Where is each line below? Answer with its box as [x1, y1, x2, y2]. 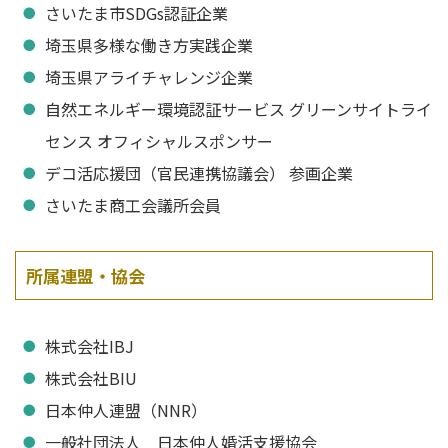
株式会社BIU [45, 366, 137, 390]
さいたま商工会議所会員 [45, 193, 221, 217]
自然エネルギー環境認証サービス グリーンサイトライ [45, 97, 432, 121]
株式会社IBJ [45, 334, 134, 358]
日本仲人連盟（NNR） [45, 398, 207, 422]
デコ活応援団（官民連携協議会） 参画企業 [45, 161, 353, 185]
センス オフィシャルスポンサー [45, 129, 273, 153]
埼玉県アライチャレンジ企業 [45, 65, 253, 89]
